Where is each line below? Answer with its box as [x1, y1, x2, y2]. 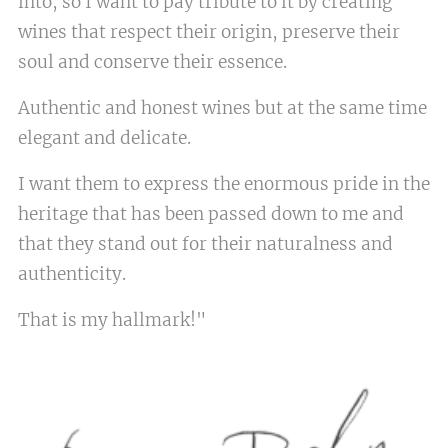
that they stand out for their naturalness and [18, 232, 393, 255]
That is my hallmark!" [18, 308, 206, 331]
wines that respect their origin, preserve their [18, 20, 400, 43]
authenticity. [18, 262, 126, 285]
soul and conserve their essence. [18, 50, 287, 73]
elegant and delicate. [18, 126, 191, 149]
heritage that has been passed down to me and [18, 202, 404, 225]
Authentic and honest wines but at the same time [18, 96, 427, 119]
